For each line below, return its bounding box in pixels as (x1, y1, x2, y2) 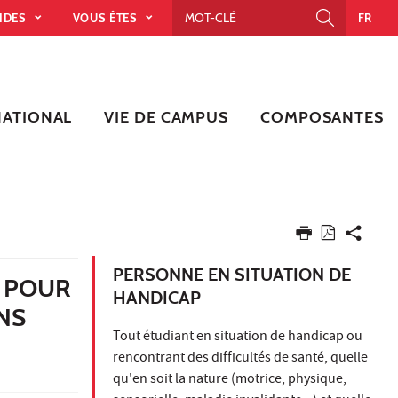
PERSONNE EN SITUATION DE (113, 263, 351, 285)
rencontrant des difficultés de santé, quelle (113, 347, 368, 370)
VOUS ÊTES (72, 10, 141, 25)
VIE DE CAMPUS (104, 107, 229, 127)
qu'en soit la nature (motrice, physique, (113, 369, 346, 391)
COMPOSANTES (260, 107, 384, 127)
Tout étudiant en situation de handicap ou (113, 326, 362, 348)
